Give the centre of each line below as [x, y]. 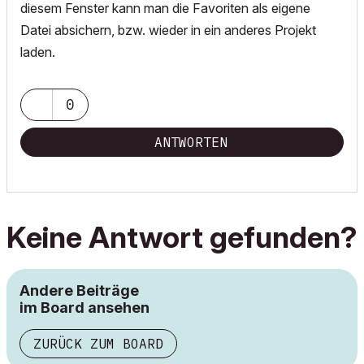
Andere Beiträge [79, 290]
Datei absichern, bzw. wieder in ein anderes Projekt [168, 30]
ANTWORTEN [191, 142]
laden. [38, 52]
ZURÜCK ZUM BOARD [98, 344]
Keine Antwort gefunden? [182, 237]
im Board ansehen [84, 308]
